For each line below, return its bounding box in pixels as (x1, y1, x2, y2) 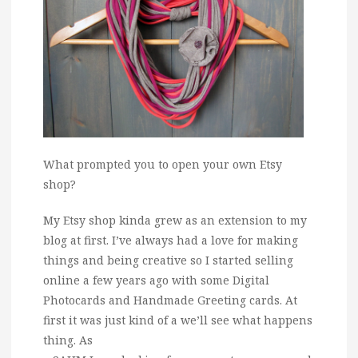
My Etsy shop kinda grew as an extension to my (43, 212, 307, 228)
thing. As (43, 332, 93, 348)
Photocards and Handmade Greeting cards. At (43, 292, 297, 308)
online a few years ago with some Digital (43, 272, 269, 288)
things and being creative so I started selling (43, 252, 293, 268)
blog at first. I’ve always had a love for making (43, 232, 298, 248)
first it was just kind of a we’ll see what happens (43, 312, 312, 328)
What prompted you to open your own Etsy (43, 156, 282, 172)
